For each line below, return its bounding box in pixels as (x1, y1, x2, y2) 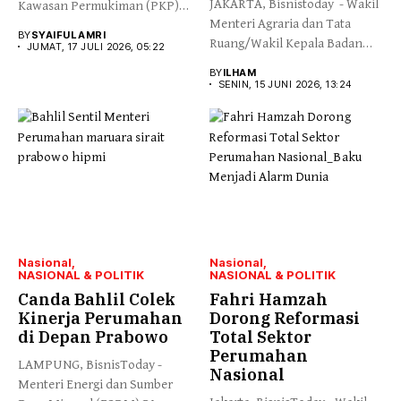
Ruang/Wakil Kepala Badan (209, 35, 363, 51)
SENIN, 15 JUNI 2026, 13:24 (218, 77, 352, 90)
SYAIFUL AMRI (30, 28, 107, 41)
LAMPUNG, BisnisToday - (18, 357, 162, 372)
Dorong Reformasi (209, 308, 360, 328)
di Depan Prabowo (18, 327, 168, 347)
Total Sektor (209, 327, 311, 347)
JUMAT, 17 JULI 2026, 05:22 (27, 39, 166, 53)
